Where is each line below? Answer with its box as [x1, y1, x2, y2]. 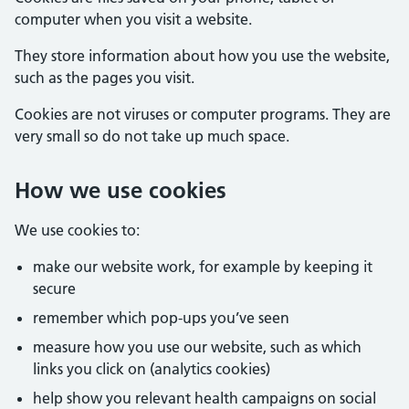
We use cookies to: [15, 221, 140, 239]
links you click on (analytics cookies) [33, 360, 270, 378]
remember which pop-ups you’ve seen [33, 309, 289, 327]
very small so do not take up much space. [15, 127, 289, 145]
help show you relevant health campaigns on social [33, 389, 376, 407]
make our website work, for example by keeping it [33, 257, 372, 276]
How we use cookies [15, 177, 226, 204]
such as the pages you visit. [15, 68, 194, 87]
